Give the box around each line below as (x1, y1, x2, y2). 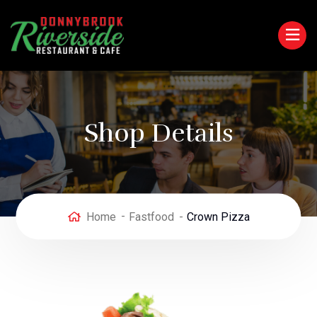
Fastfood (128, 209, 174, 224)
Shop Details (83, 117, 234, 149)
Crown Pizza (186, 209, 250, 224)
